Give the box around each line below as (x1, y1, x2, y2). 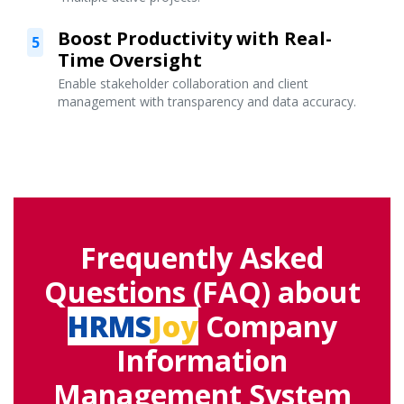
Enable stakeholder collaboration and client (58, 75, 309, 93)
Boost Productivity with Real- (58, 26, 333, 51)
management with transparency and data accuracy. (58, 93, 357, 111)
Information (116, 341, 288, 381)
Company (197, 307, 337, 346)
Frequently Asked (80, 238, 324, 278)
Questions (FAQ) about (43, 272, 361, 312)
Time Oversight (58, 48, 203, 73)
